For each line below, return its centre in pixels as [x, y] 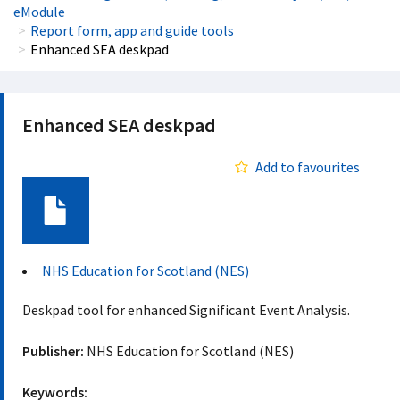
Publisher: [53, 351]
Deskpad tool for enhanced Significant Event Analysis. [186, 310]
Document [56, 253]
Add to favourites [308, 167]
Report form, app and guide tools [132, 30]
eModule [39, 12]
